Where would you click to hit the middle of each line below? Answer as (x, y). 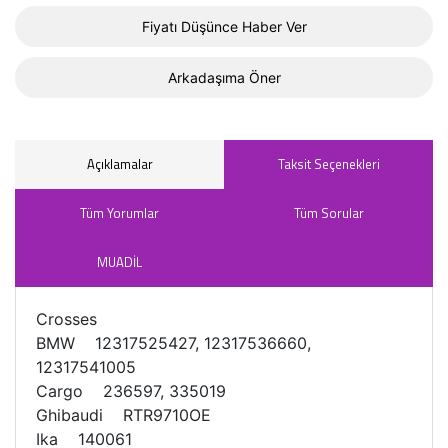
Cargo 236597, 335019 (131, 391)
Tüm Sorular (328, 213)
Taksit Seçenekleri (328, 164)
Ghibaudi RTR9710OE (123, 415)
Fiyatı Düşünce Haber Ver (224, 26)
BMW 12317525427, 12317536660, (173, 343)
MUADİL (119, 262)
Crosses (66, 319)
